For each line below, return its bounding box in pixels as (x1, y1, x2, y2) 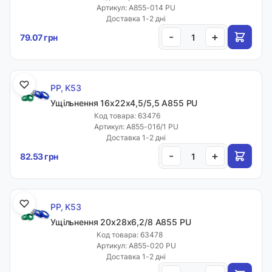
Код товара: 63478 (96, 230, 163, 239)
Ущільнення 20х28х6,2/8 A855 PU (50, 217, 191, 227)
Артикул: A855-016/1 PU (93, 122, 178, 131)
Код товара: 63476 (93, 111, 160, 120)
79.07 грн (20, 32, 58, 42)
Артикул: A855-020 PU (96, 241, 176, 250)
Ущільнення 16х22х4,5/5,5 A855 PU (50, 98, 198, 108)
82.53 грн (20, 151, 58, 161)
